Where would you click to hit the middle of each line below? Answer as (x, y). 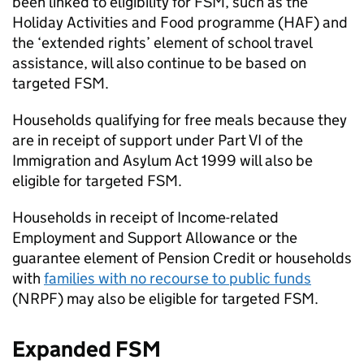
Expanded (64, 349)
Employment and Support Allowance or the (155, 238)
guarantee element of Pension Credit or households (182, 258)
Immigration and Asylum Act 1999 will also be (162, 160)
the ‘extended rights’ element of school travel (162, 43)
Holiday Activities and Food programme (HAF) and (180, 22)
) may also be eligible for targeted (171, 299)
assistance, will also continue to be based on (159, 63)
